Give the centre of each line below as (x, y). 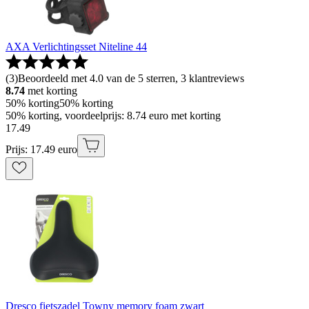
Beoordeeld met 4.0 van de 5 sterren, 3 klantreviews (131, 79)
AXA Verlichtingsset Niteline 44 (76, 47)
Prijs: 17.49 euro (41, 150)
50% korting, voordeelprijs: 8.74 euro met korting (113, 116)
